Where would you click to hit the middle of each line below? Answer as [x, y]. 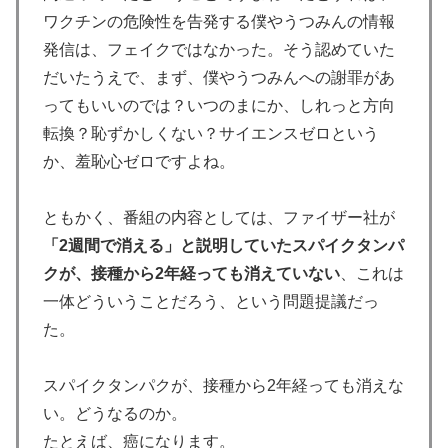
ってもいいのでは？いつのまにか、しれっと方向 [219, 106]
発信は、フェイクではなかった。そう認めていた [219, 50]
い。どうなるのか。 [115, 414]
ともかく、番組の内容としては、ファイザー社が [219, 218]
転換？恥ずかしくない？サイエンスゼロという [211, 134]
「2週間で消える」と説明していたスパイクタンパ [223, 246]
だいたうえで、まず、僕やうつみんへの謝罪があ [219, 78]
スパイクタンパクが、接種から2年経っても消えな [223, 386]
